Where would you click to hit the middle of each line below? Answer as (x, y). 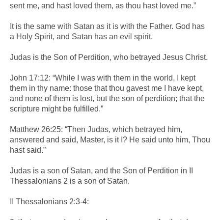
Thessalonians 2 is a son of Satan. (70, 181)
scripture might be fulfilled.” (56, 109)
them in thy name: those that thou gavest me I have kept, (107, 88)
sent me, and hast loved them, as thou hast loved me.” (103, 5)
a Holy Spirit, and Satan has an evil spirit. (81, 36)
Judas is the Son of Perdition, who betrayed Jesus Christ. (109, 57)
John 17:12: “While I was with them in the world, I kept (103, 78)
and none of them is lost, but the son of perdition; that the (107, 98)
